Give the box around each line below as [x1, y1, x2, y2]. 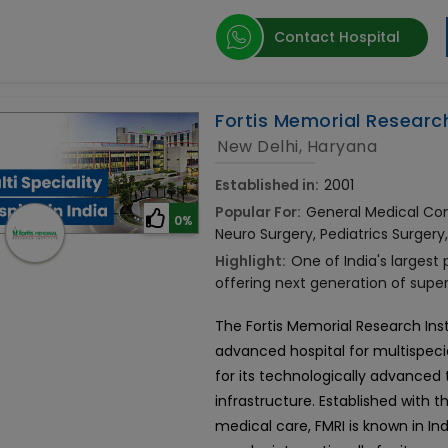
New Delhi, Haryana [217, 135, 378, 159]
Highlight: [215, 251, 287, 272]
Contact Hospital [274, 27, 401, 48]
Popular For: [215, 202, 302, 223]
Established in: [215, 175, 320, 196]
